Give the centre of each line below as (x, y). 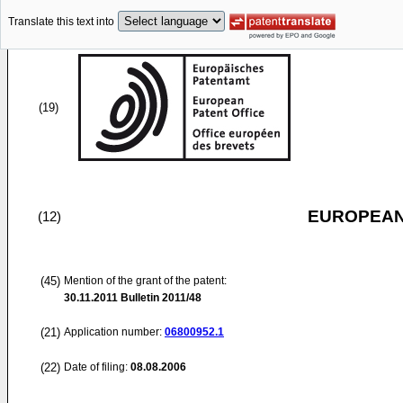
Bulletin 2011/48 (160, 298)
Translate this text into (61, 22)
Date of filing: (96, 367)
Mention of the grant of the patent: (145, 281)
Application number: (114, 332)
